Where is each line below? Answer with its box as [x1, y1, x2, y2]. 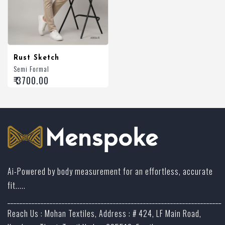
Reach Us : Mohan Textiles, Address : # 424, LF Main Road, [8, 207, 201, 219]
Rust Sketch [14, 54, 59, 62]
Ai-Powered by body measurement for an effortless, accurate [8, 165, 213, 177]
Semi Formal [14, 63, 49, 74]
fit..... [8, 179, 26, 191]
